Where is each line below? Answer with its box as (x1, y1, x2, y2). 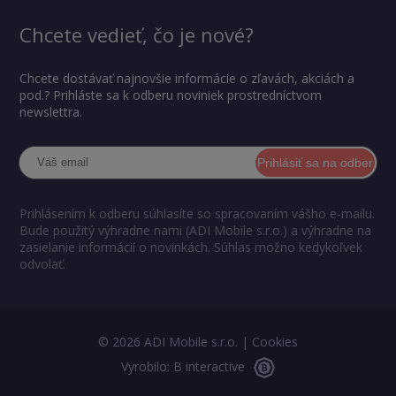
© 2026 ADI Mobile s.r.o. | (98, 333, 252, 351)
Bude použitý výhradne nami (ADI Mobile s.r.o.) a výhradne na (19, 222, 372, 240)
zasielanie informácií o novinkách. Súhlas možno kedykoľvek (19, 239, 363, 256)
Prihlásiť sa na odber (256, 156, 373, 171)
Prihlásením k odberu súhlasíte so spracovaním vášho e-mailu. (19, 205, 376, 223)
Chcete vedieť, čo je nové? (19, 21, 255, 49)
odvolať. (19, 255, 66, 273)
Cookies (252, 333, 298, 351)
